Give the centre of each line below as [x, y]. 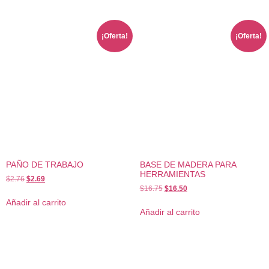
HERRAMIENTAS [172, 174]
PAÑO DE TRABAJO [45, 164]
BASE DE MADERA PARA [188, 164]
